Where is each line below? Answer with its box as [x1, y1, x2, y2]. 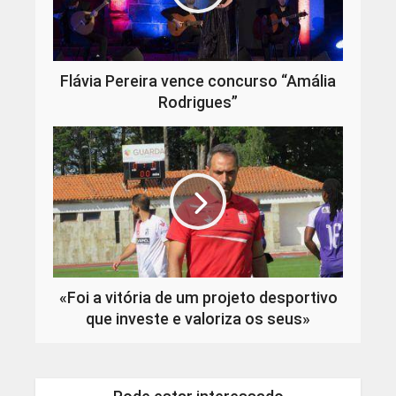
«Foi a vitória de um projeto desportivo [58, 287, 338, 307]
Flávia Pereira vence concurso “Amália [60, 71, 336, 90]
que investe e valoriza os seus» [86, 308, 310, 328]
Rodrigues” [158, 92, 238, 111]
